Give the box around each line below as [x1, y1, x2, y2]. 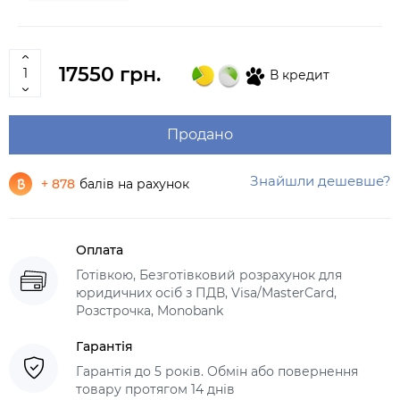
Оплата [76, 242, 123, 259]
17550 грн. [59, 62, 161, 87]
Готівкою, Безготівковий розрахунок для [76, 267, 342, 284]
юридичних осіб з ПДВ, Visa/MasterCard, [76, 285, 337, 302]
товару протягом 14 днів [76, 381, 235, 398]
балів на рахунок [79, 176, 189, 193]
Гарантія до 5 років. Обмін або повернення [76, 363, 358, 380]
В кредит [270, 67, 329, 84]
